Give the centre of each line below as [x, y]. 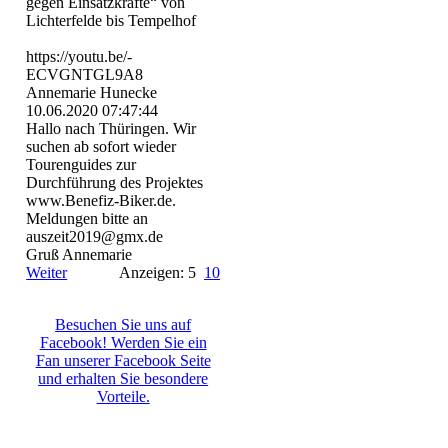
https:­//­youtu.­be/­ [79, 56]
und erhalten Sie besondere [123, 378]
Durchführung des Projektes [115, 182]
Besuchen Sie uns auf [123, 324]
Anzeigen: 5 [162, 272]
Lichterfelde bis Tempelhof [111, 20]
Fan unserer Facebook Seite [123, 360]
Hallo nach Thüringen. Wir [111, 128]
